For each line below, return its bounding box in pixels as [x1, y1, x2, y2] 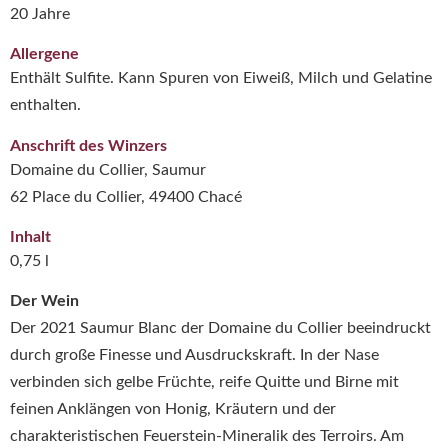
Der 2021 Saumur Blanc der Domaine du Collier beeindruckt [10, 319, 431, 336]
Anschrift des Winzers [10, 137, 167, 154]
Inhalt [10, 229, 51, 245]
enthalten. [10, 97, 81, 113]
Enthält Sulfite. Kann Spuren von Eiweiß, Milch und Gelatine [10, 70, 432, 86]
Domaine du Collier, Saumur [10, 161, 206, 178]
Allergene [10, 46, 79, 62]
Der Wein [10, 292, 79, 309]
